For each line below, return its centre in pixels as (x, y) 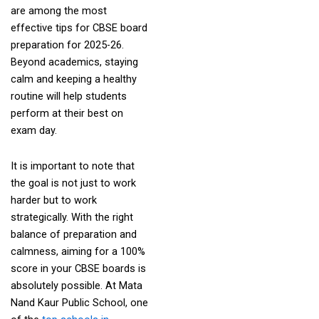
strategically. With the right (72, 217)
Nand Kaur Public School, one (79, 302)
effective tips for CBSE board (79, 28)
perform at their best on (67, 113)
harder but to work (53, 200)
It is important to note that (72, 166)
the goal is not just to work (73, 183)
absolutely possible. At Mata (76, 285)
